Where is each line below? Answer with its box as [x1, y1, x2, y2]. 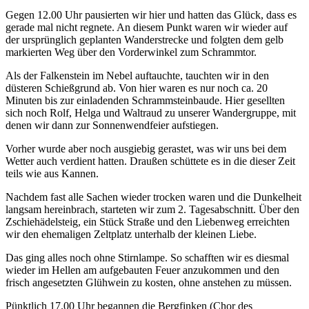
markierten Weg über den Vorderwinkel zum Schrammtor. [6, 46, 257, 59]
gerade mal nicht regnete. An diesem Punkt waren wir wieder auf [6, 21, 288, 34]
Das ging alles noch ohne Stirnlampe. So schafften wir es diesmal [6, 252, 289, 264]
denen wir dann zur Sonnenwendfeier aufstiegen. [6, 119, 219, 132]
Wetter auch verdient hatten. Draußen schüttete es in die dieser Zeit [6, 155, 295, 168]
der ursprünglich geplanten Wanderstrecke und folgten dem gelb [6, 34, 283, 46]
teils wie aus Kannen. [6, 168, 99, 180]
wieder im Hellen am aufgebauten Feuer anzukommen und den [6, 264, 279, 277]
